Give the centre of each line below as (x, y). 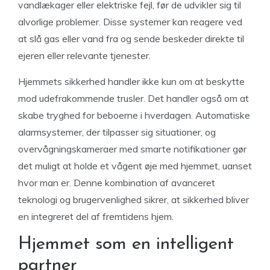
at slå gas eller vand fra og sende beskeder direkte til (131, 39)
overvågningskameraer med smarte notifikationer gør (132, 149)
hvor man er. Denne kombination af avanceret (117, 183)
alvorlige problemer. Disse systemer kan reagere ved (130, 22)
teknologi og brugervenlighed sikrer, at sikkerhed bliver (133, 199)
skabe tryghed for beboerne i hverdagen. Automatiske (134, 115)
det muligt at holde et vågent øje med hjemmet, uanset (135, 166)
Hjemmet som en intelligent (126, 244)
